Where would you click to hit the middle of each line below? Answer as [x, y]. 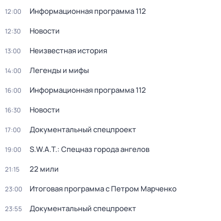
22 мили [44, 169]
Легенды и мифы [59, 70]
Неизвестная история [68, 51]
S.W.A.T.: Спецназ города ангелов [90, 149]
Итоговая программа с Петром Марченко [103, 189]
